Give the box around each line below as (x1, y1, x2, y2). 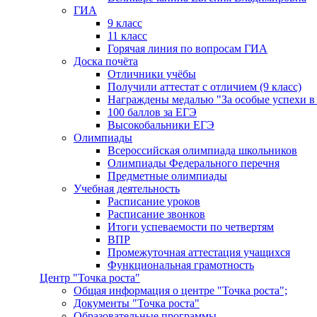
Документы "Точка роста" (74, 296, 200, 309)
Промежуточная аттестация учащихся (108, 246, 290, 258)
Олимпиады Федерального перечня (108, 156, 279, 169)
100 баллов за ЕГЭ (108, 105, 197, 118)
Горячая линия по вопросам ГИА (108, 42, 267, 54)
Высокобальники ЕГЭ (108, 118, 214, 131)
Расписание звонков (108, 207, 205, 220)
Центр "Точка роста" (40, 271, 140, 284)
